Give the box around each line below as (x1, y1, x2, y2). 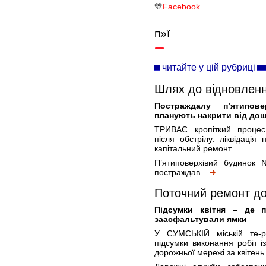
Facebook (163, 2, 200, 11)
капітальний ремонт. (154, 144, 233, 153)
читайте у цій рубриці (162, 62, 255, 72)
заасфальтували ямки (154, 214, 247, 224)
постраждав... (154, 167, 210, 177)
